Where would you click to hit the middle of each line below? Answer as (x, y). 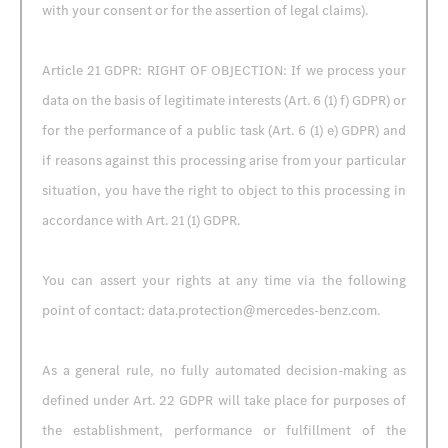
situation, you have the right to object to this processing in (224, 190)
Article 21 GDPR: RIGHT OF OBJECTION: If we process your (224, 70)
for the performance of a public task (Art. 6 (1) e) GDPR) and (224, 130)
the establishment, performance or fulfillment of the (224, 430)
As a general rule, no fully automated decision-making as (224, 370)
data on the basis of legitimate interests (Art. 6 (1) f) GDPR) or (224, 100)
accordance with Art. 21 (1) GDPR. (141, 220)
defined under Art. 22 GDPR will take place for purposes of (224, 400)
